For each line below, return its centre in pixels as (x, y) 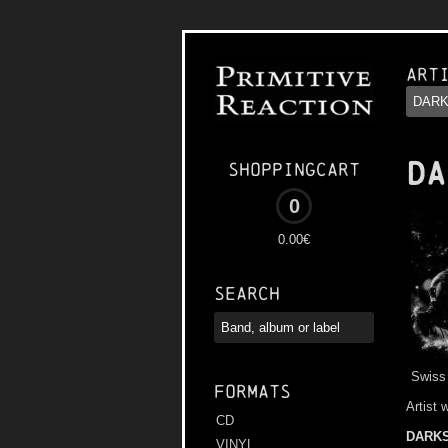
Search (247, 294)
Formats (252, 392)
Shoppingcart (294, 170)
